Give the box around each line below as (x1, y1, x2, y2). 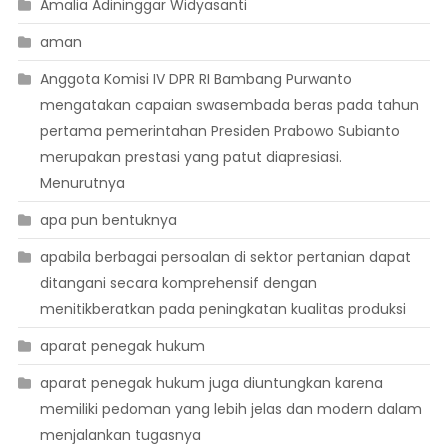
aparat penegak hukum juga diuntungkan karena (39, 373, 383, 394)
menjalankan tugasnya (39, 425, 201, 446)
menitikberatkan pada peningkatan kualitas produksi (39, 299, 406, 320)
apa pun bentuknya (39, 210, 177, 231)
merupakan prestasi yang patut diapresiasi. (39, 147, 342, 168)
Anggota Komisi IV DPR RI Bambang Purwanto (39, 69, 352, 90)
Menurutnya (39, 173, 125, 194)
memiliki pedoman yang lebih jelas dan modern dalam (39, 399, 422, 420)
